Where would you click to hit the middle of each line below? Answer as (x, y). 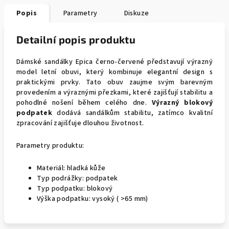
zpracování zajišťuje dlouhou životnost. (80, 123)
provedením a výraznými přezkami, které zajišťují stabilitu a (114, 93)
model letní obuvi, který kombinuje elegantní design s (114, 72)
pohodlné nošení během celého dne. (84, 103)
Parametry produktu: (50, 146)
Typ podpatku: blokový (75, 189)
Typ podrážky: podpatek (77, 178)
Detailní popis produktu (76, 39)
